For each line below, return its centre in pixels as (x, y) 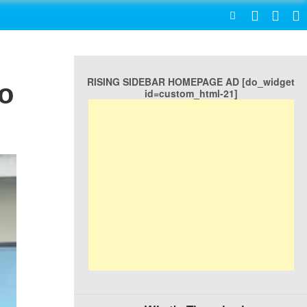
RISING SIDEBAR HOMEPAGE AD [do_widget (191, 82)
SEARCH (185, 15)
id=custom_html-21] (191, 93)
